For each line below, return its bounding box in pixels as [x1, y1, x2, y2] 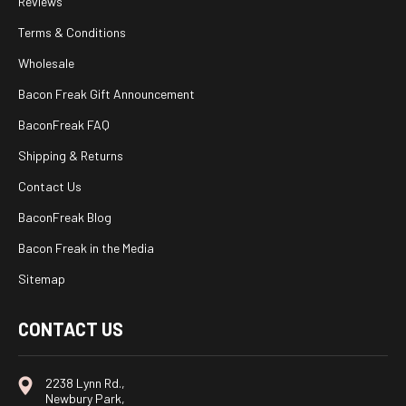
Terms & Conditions [18, 24, 126, 41]
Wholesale [18, 55, 74, 72]
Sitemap [18, 271, 65, 287]
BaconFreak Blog [18, 209, 111, 226]
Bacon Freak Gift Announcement [18, 86, 195, 102]
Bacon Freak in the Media [18, 240, 154, 256]
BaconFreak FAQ [18, 117, 110, 133]
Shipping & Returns [18, 148, 123, 164]
